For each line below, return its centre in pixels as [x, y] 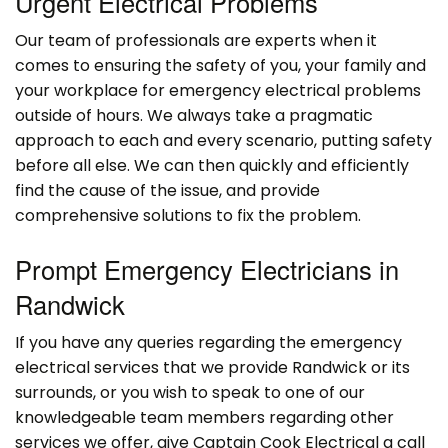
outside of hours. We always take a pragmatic [194, 115]
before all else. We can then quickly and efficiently [212, 165]
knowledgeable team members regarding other [204, 417]
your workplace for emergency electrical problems [218, 90]
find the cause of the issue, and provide [167, 190]
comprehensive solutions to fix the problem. [188, 215]
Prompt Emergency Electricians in [207, 268]
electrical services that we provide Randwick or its [212, 367]
